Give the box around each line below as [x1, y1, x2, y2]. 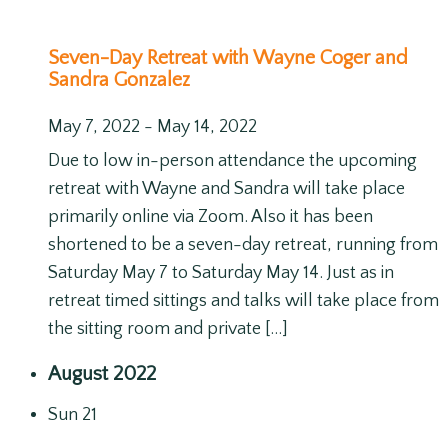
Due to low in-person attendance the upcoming [48, 151, 417, 172]
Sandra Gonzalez [48, 68, 190, 91]
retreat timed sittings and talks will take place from [48, 291, 439, 312]
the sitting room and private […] [48, 319, 288, 340]
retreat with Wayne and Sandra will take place [48, 179, 405, 200]
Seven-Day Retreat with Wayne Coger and [48, 46, 408, 69]
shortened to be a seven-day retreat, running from [48, 235, 438, 256]
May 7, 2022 [48, 117, 140, 138]
